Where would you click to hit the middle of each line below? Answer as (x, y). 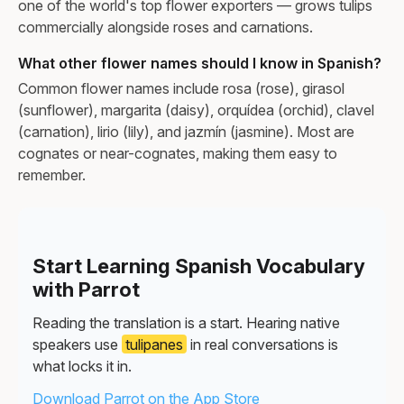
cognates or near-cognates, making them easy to (178, 153)
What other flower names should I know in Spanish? (200, 63)
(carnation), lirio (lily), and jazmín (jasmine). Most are (186, 131)
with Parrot (86, 289)
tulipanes (154, 344)
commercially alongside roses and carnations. (165, 27)
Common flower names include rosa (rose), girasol (181, 88)
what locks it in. (82, 366)
